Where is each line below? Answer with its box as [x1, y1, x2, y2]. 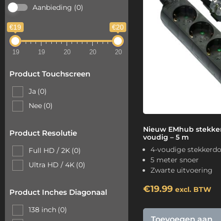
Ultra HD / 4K [29, 160, 74, 169]
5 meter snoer [150, 155, 199, 164]
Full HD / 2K [29, 146, 70, 155]
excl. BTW [175, 184, 211, 194]
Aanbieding [33, 3, 74, 12]
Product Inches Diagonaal [9, 187, 107, 197]
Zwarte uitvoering [150, 165, 213, 175]
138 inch [29, 205, 56, 214]
